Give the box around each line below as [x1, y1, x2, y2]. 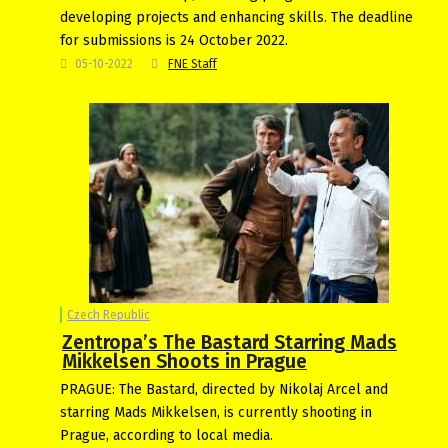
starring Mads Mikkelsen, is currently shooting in [60, 403, 372, 421]
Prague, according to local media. [60, 426, 273, 444]
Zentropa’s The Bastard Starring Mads [62, 330, 397, 354]
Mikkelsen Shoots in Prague [62, 349, 307, 373]
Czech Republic [67, 307, 150, 322]
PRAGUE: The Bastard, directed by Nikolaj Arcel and [60, 380, 388, 398]
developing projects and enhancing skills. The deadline [60, 8, 413, 26]
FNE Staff [168, 56, 217, 71]
